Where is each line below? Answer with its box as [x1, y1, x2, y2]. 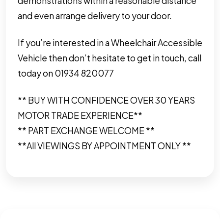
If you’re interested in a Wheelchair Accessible [18, 37, 202, 48]
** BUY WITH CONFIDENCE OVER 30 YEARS [18, 94, 195, 106]
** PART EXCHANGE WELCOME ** [18, 125, 155, 136]
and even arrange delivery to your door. [18, 10, 172, 21]
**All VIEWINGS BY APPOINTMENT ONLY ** [18, 140, 191, 151]
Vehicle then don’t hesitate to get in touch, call [18, 52, 201, 63]
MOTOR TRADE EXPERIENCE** [18, 110, 142, 121]
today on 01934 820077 [18, 67, 114, 79]
